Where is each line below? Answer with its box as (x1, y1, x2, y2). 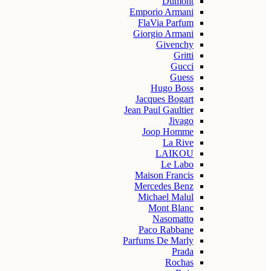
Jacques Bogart (135, 94, 194, 104)
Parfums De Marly (123, 235, 194, 246)
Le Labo (161, 159, 194, 169)
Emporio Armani (129, 7, 194, 17)
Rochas (165, 257, 194, 267)
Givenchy (156, 39, 194, 50)
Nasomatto (152, 214, 194, 224)
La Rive (163, 137, 194, 148)
